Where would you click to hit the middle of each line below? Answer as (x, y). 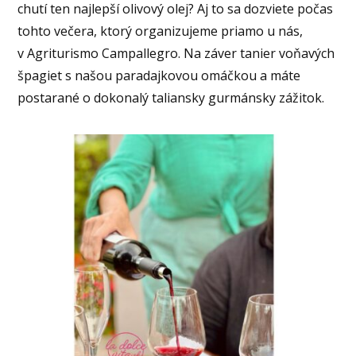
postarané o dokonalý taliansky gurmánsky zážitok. (173, 98)
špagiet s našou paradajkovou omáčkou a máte (159, 76)
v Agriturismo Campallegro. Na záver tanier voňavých (176, 54)
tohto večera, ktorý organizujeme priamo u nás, (161, 31)
